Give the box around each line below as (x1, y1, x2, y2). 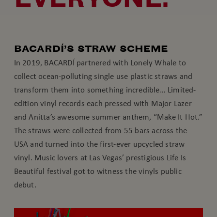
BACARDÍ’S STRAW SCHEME (14, 43, 168, 55)
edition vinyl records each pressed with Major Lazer (14, 98, 192, 108)
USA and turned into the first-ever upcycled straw (14, 139, 185, 149)
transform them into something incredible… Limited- (14, 85, 196, 95)
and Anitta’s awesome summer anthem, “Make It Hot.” (14, 112, 203, 122)
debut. (14, 180, 36, 190)
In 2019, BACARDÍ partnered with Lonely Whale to (14, 58, 186, 68)
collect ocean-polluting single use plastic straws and (14, 71, 193, 81)
